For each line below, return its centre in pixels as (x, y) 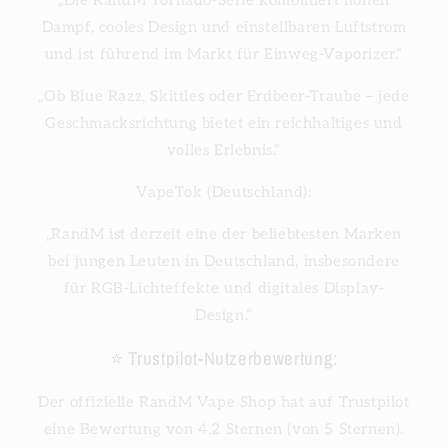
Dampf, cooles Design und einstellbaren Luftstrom (224, 26)
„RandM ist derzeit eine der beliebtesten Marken (224, 233)
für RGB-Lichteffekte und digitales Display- (224, 287)
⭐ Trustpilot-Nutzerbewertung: (224, 359)
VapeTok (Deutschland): (224, 191)
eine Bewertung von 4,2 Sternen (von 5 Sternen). (224, 429)
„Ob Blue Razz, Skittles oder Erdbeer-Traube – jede (224, 95)
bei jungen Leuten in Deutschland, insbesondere (224, 260)
